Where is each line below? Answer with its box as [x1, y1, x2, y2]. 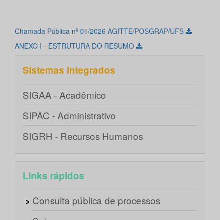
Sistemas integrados [23, 63, 115, 77]
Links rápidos [23, 169, 84, 183]
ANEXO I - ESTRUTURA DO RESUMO [15, 41, 136, 51]
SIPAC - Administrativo [23, 109, 116, 122]
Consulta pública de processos [32, 193, 160, 207]
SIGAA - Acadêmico [23, 88, 106, 102]
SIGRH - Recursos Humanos [23, 129, 143, 143]
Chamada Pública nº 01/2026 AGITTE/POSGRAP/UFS [15, 26, 186, 36]
